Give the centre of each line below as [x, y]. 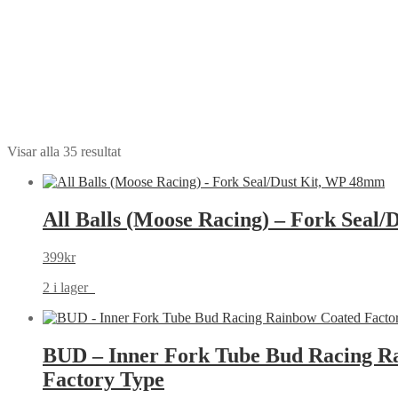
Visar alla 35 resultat [64, 151]
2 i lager [69, 287]
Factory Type [103, 379]
